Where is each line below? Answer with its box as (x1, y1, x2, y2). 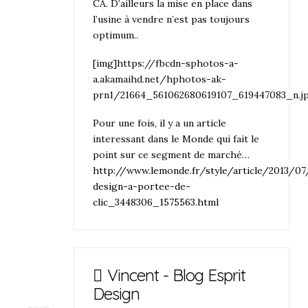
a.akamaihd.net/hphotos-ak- (93, 73, 227, 86)
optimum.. (93, 28, 139, 41)
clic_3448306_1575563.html (93, 196, 219, 209)
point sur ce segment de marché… (93, 148, 250, 162)
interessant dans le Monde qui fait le (93, 133, 260, 146)
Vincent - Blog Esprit (107, 264, 245, 285)
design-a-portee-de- (93, 180, 191, 193)
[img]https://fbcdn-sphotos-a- (93, 57, 239, 70)
